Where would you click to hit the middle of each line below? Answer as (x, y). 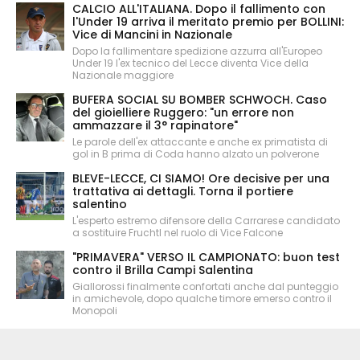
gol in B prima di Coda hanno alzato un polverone (196, 154)
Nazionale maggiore (123, 76)
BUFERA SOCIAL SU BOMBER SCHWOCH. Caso (200, 100)
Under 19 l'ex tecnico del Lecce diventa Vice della (190, 63)
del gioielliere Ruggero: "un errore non (183, 113)
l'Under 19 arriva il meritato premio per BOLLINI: (208, 22)
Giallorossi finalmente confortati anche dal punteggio (205, 287)
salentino (100, 205)
